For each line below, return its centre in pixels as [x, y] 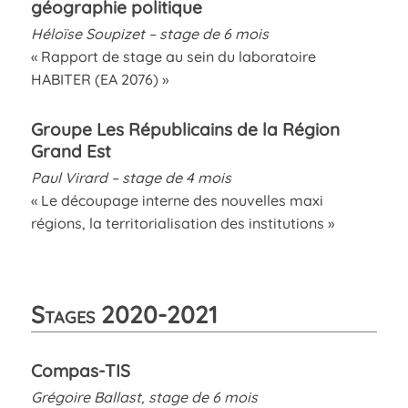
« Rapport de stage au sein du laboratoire [173, 56]
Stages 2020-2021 [124, 314]
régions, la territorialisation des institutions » [182, 223]
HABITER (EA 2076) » [99, 79]
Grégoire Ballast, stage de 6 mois [144, 397]
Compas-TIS [80, 370]
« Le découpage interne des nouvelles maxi [177, 200]
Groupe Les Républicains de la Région [185, 129]
